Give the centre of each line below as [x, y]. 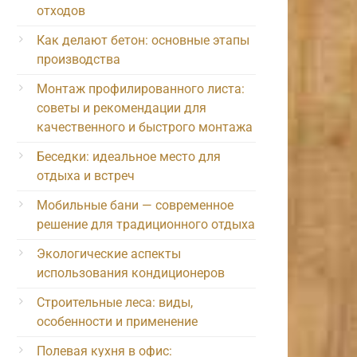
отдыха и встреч [86, 175]
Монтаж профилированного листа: [141, 88]
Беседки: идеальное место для [129, 156]
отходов [61, 10]
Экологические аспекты [109, 253]
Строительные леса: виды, [115, 302]
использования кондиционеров [131, 273]
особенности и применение [117, 321]
